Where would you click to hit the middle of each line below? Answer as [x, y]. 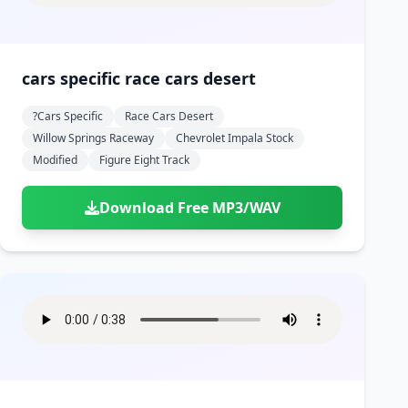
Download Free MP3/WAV [189, 208]
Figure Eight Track [144, 160]
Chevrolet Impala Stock [235, 138]
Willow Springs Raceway [93, 138]
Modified [55, 160]
